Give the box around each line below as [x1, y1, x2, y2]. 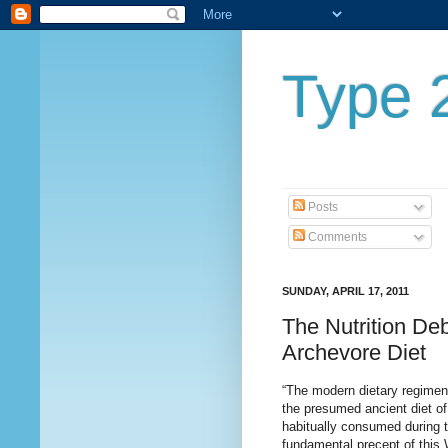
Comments [305, 230, 367, 244]
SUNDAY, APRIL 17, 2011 [282, 285, 409, 297]
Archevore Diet [282, 339, 426, 365]
